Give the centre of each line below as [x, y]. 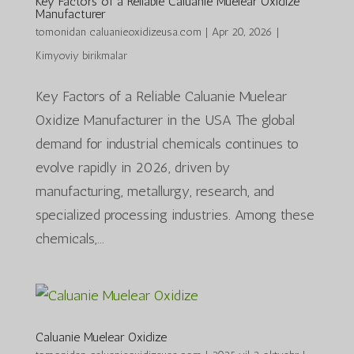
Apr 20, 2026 [242, 32]
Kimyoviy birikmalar [81, 55]
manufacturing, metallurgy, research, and [154, 191]
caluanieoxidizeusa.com [145, 32]
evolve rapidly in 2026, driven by [132, 167]
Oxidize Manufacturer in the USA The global [165, 120]
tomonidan [62, 32]
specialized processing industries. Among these [175, 215]
